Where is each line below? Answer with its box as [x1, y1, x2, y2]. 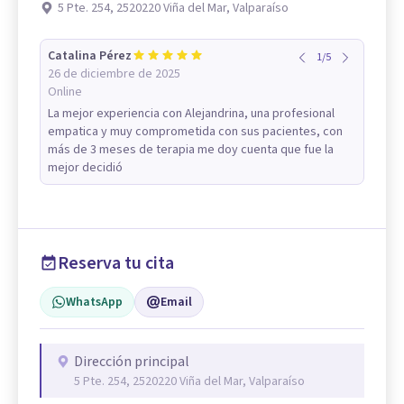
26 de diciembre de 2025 [48, 65, 180, 83]
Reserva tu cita [58, 251, 174, 276]
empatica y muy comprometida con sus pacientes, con [48, 123, 343, 141]
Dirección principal [74, 352, 189, 372]
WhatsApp [66, 293, 123, 311]
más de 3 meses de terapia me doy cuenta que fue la [48, 141, 334, 159]
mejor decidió [48, 159, 123, 177]
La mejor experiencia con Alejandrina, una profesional [48, 105, 335, 123]
